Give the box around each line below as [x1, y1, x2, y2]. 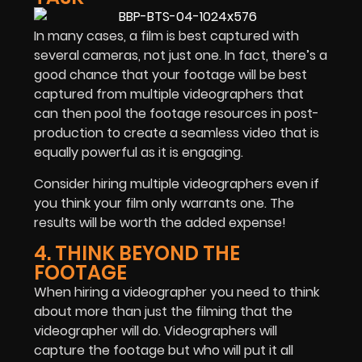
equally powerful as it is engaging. [34, 143, 243, 162]
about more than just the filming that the [34, 302, 293, 322]
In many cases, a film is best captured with [34, 27, 299, 46]
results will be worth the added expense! [34, 213, 286, 232]
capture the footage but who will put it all [34, 341, 293, 360]
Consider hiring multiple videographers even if [34, 174, 319, 193]
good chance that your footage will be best [34, 65, 307, 85]
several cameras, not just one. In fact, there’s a [34, 46, 327, 65]
